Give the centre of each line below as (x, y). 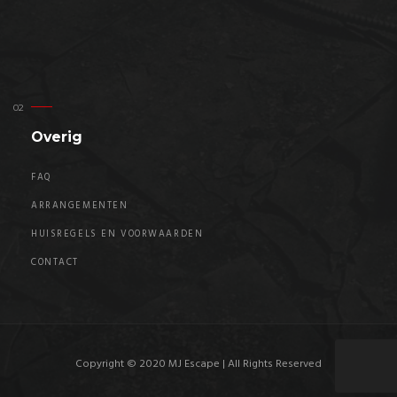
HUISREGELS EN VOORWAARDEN (117, 235)
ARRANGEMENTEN (80, 206)
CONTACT (55, 263)
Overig (57, 137)
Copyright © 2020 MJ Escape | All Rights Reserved (198, 365)
